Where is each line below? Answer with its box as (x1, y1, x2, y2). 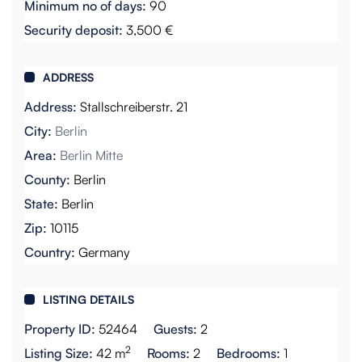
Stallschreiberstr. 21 (77, 99, 188, 116)
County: (24, 171, 71, 188)
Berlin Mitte (60, 147, 124, 164)
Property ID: (24, 321, 96, 338)
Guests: (154, 321, 201, 338)
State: (24, 196, 59, 213)
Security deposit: (24, 22, 124, 39)
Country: (24, 244, 76, 261)
